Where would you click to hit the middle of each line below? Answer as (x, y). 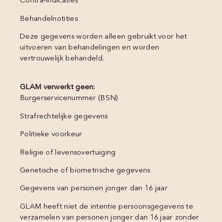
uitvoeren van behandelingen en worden (90, 48)
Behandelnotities (49, 19)
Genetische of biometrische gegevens (85, 171)
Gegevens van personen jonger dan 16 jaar (94, 189)
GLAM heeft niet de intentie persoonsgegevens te (107, 207)
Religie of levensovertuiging (68, 153)
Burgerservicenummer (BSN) (69, 99)
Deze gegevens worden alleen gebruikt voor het (104, 37)
